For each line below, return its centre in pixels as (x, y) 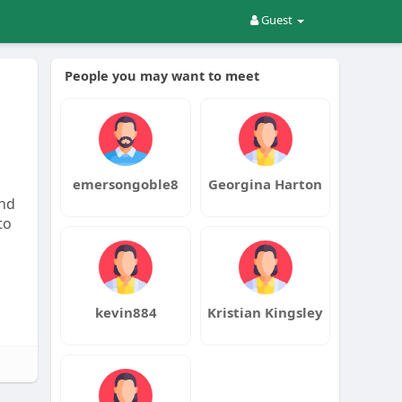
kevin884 (126, 312)
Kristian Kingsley (266, 312)
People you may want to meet (162, 75)
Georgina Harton (266, 184)
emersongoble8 (126, 184)
